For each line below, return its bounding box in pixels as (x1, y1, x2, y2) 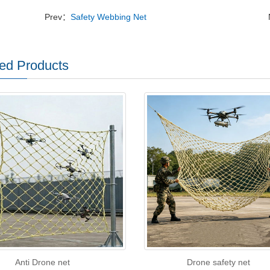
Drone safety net (187, 257, 251, 268)
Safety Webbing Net (70, 12, 146, 22)
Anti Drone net (14, 257, 70, 268)
